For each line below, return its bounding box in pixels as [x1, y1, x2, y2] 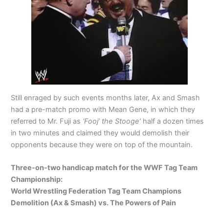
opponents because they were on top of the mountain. [11, 140, 193, 149]
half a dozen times [143, 116, 204, 126]
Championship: [11, 175, 63, 184]
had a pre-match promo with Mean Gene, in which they [11, 105, 196, 114]
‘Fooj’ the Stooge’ [83, 116, 143, 126]
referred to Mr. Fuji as [11, 116, 83, 126]
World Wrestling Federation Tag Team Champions [11, 186, 182, 196]
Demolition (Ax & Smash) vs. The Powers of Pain [11, 198, 176, 207]
